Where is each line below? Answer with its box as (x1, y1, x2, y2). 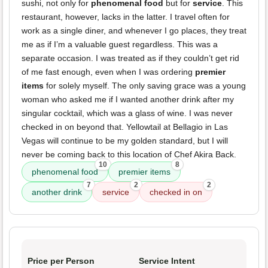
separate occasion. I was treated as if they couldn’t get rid (22, 53, 239, 63)
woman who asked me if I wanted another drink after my (22, 95, 234, 105)
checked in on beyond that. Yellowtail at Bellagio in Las (22, 122, 228, 132)
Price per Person (28, 256, 95, 266)
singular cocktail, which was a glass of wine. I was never (22, 108, 233, 118)
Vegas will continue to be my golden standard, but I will (22, 136, 228, 146)
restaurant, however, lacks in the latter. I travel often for (22, 12, 230, 22)
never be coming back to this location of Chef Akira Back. (22, 150, 236, 160)
